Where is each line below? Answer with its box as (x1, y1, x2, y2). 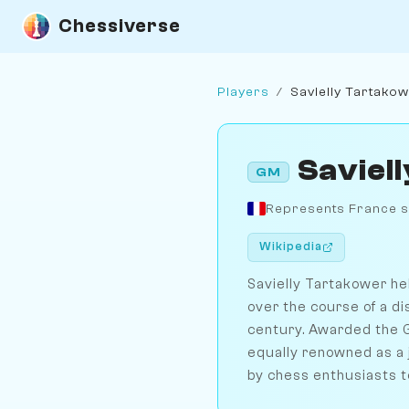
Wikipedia (259, 240, 322, 254)
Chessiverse (58, 15, 181, 37)
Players (217, 83, 269, 100)
